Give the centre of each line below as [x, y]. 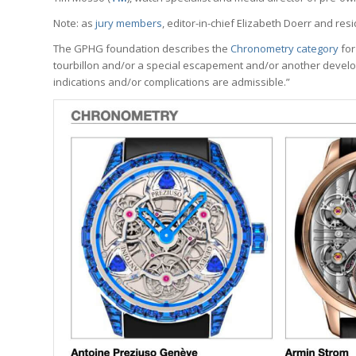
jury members [129, 23]
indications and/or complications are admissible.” [172, 82]
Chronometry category [284, 49]
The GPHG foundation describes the [142, 49]
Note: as [74, 23]
